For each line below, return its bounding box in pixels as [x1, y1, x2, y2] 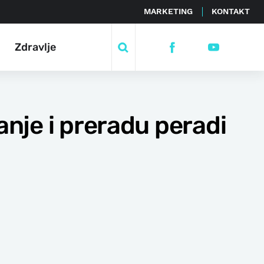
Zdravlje [15, 40, 56, 54]
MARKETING [144, 6, 193, 16]
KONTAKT [212, 6, 250, 16]
